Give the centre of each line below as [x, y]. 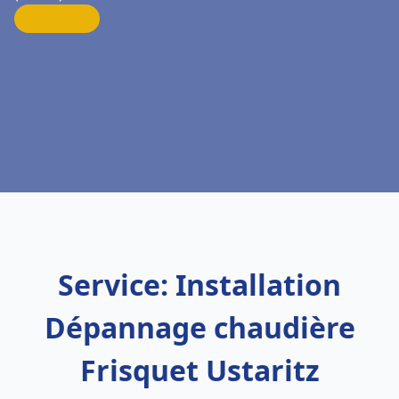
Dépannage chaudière [199, 327]
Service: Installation [199, 285]
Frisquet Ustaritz [199, 370]
